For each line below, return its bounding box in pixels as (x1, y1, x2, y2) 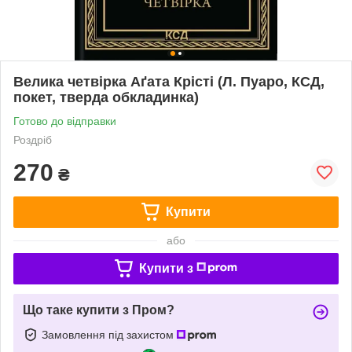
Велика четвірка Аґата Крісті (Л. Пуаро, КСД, (13, 73, 324, 90)
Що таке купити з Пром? (23, 302, 174, 317)
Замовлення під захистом (42, 328, 177, 341)
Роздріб (13, 133, 52, 146)
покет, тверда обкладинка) (13, 89, 199, 105)
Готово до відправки (13, 114, 116, 127)
